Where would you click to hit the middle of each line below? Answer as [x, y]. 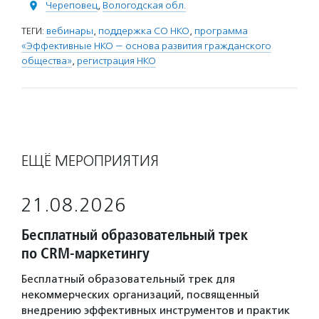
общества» [47, 61]
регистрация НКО [116, 61]
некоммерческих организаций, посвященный [140, 295]
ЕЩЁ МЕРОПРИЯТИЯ [90, 161]
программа [221, 31]
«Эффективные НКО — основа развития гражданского [146, 46]
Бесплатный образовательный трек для [128, 279]
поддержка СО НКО [144, 31]
